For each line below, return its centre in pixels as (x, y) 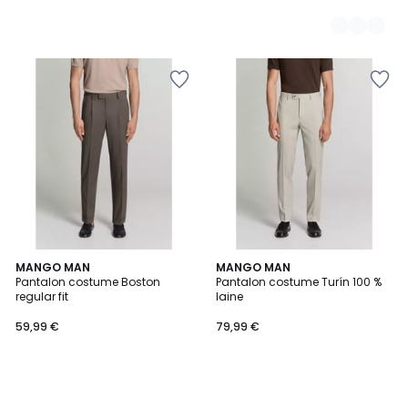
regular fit (42, 296)
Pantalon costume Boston (88, 282)
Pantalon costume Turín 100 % (299, 282)
